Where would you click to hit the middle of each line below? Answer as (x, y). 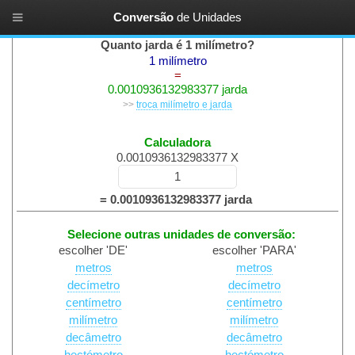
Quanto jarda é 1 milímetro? (177, 45)
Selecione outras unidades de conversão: (181, 235)
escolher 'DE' (94, 251)
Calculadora (177, 143)
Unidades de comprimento (177, 31)
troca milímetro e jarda (184, 104)
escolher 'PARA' (254, 251)
